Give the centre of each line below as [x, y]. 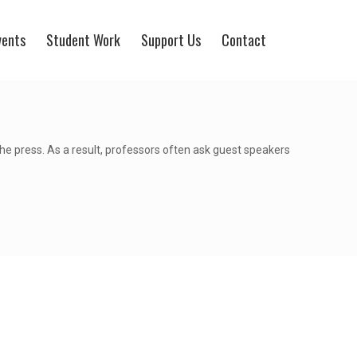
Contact [244, 40]
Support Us [171, 40]
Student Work [83, 40]
